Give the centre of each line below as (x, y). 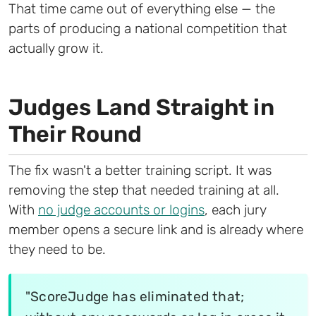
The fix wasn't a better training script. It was (140, 170)
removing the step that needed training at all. (144, 190)
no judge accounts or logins (121, 209)
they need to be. (57, 249)
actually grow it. (56, 48)
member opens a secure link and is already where (156, 229)
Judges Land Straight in (141, 107)
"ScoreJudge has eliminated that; (135, 296)
